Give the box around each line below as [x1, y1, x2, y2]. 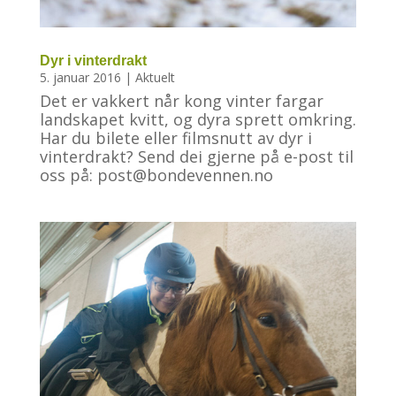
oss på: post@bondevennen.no [39, 164, 273, 186]
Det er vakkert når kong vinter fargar [39, 89, 324, 111]
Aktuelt [134, 68, 175, 86]
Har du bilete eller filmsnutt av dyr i [39, 126, 312, 148]
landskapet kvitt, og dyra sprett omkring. [39, 108, 356, 130]
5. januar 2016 [39, 68, 121, 86]
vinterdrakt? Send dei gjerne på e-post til [39, 145, 354, 167]
